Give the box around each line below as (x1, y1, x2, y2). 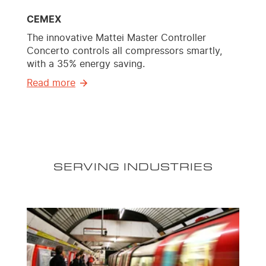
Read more (27, 78, 75, 88)
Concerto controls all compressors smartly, (27, 46, 222, 56)
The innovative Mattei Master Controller (27, 33, 206, 43)
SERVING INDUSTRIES (53, 159, 213, 175)
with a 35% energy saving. (27, 59, 145, 69)
